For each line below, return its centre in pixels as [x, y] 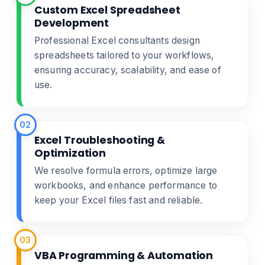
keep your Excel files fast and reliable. [119, 200]
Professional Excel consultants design [117, 41]
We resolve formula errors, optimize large [126, 171]
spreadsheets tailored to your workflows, [125, 55]
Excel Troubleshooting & [100, 140]
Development [72, 23]
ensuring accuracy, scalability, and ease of [128, 70]
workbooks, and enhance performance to [126, 185]
